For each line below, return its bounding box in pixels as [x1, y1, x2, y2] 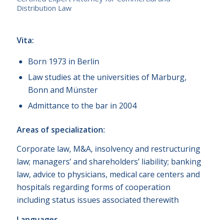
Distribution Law [16, 2, 72, 13]
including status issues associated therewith [16, 194, 179, 206]
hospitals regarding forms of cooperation [16, 182, 170, 193]
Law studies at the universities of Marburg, [27, 71, 187, 82]
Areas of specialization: [16, 124, 105, 135]
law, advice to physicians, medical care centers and [16, 169, 200, 180]
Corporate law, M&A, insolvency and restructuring [16, 143, 200, 155]
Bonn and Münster [27, 84, 98, 95]
